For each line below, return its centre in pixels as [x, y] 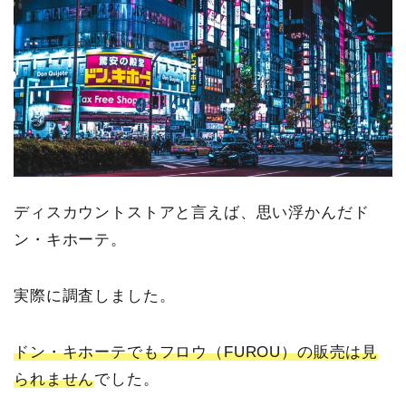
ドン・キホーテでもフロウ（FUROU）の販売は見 [196, 352]
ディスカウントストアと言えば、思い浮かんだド [192, 212]
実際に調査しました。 [95, 295]
